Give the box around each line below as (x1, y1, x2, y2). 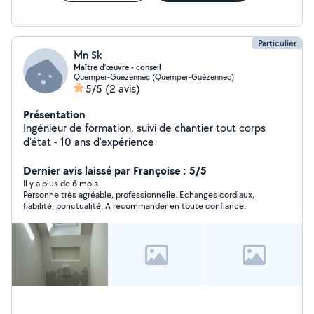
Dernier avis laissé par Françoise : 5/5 (23, 163, 207, 178)
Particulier (258, 37, 296, 49)
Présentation (23, 107, 86, 122)
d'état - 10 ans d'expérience (23, 135, 154, 149)
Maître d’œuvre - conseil (74, 62, 161, 73)
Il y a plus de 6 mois (23, 177, 98, 189)
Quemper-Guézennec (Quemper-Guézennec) (74, 71, 234, 82)
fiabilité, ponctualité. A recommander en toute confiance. (23, 200, 246, 212)
